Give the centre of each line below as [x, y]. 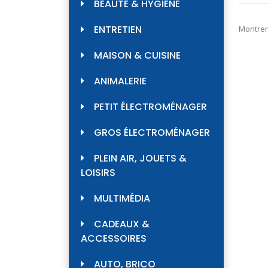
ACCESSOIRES [114, 239]
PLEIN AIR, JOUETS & [140, 159]
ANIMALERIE [120, 81]
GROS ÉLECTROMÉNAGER [152, 133]
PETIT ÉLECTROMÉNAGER [150, 107]
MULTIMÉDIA [122, 199]
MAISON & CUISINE [137, 56]
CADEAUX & [122, 224]
